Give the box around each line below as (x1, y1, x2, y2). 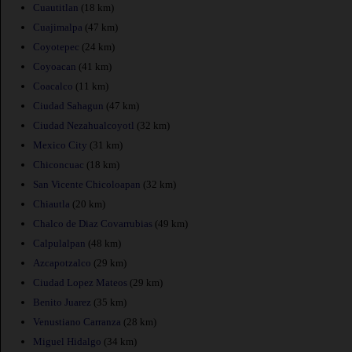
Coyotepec (33, 40, 79, 53)
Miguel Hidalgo (33, 335, 101, 347)
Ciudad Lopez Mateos (33, 276, 127, 288)
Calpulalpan (33, 236, 86, 249)
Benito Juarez (33, 295, 91, 308)
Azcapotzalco (33, 256, 91, 269)
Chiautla (33, 197, 70, 210)
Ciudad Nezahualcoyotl (33, 119, 134, 131)
